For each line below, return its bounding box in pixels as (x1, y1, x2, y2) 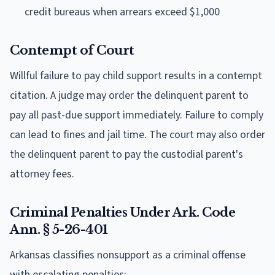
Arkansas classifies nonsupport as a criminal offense (10, 247, 246, 263)
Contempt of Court (10, 42, 134, 58)
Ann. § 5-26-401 (10, 222, 108, 237)
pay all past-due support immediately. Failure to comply (10, 107, 263, 123)
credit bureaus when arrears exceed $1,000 (25, 4, 220, 20)
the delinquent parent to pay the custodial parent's (10, 146, 243, 162)
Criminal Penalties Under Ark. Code (10, 204, 235, 220)
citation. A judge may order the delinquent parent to (10, 87, 249, 103)
